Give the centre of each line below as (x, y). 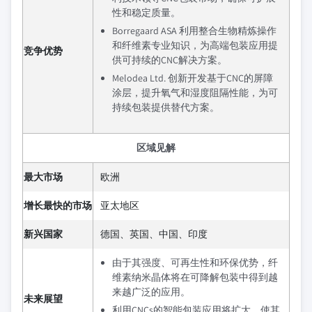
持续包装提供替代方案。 (166, 107)
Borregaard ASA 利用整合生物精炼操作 (194, 31)
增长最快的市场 (58, 205)
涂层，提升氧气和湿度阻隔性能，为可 (195, 93)
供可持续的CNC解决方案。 (170, 60)
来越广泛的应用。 (151, 292)
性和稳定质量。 (146, 13)
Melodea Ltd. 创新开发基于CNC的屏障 (193, 78)
